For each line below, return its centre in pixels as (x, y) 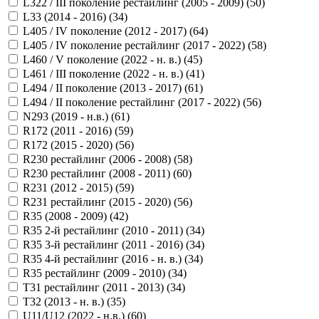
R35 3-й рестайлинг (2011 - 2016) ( (106, 244)
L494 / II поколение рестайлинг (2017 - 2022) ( (135, 102)
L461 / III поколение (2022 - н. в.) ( (106, 73)
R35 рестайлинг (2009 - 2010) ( (97, 273)
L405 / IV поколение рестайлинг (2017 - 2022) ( (137, 45)
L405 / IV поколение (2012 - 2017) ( (108, 31)
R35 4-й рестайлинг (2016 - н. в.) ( (105, 258)
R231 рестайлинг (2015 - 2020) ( (100, 202)
